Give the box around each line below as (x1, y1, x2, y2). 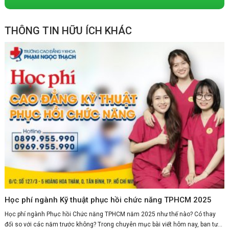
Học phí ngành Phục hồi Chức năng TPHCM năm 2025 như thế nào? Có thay (4, 211, 216, 218)
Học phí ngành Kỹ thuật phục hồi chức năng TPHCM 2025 (4, 195, 212, 205)
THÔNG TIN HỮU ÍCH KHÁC (4, 25, 132, 37)
